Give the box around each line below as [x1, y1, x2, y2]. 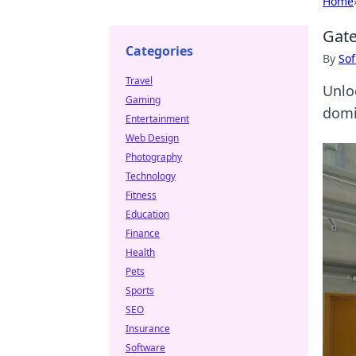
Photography [126, 150, 182, 164]
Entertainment [126, 112, 189, 126]
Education [126, 207, 169, 221]
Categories [126, 42, 193, 60]
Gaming [126, 93, 161, 106]
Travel [126, 74, 153, 87]
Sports [126, 284, 154, 297]
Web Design [126, 131, 179, 145]
